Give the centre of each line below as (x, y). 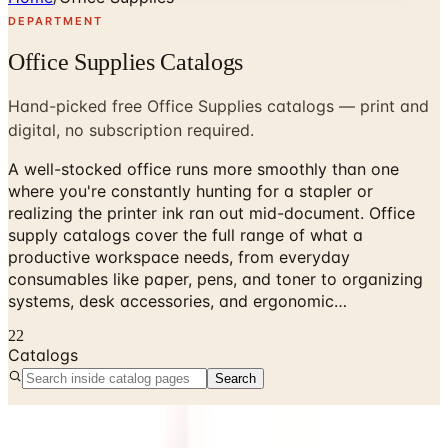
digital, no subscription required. (131, 129)
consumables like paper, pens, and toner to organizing (215, 278)
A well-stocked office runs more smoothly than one (203, 168)
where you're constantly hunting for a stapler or (190, 190)
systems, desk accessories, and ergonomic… (177, 300)
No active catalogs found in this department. (180, 415)
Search (235, 378)
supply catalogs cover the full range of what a (185, 234)
